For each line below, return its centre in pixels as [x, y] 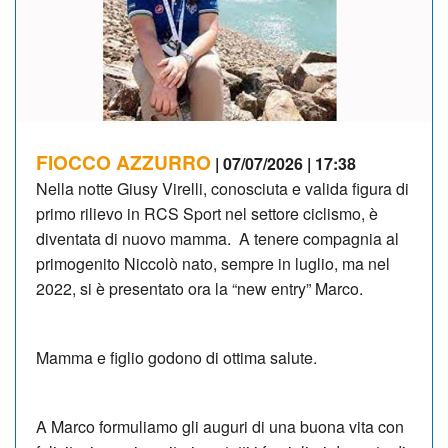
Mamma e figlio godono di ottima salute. [180, 357]
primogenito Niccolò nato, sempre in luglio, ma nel [213, 263]
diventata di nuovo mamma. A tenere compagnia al [217, 238]
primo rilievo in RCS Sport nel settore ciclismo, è [207, 213]
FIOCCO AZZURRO [123, 161]
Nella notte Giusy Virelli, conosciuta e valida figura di [222, 188]
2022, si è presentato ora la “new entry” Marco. [199, 288]
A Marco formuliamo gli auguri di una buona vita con [220, 426]
